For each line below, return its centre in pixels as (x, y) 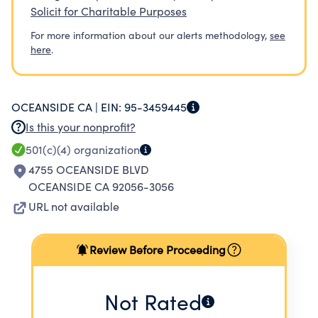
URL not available (74, 206)
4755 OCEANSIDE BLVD (89, 169)
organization (105, 149)
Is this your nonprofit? (81, 127)
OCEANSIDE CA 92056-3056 (101, 186)
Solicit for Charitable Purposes (109, 11)
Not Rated (153, 302)
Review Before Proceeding (158, 250)
